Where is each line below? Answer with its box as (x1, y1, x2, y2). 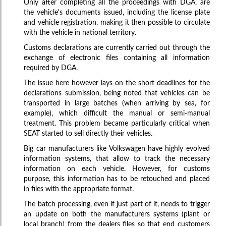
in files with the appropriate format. (24, 185, 134, 193)
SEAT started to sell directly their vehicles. (24, 130, 153, 137)
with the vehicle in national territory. (24, 29, 137, 36)
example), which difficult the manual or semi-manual (24, 109, 210, 117)
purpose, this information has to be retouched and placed (24, 175, 210, 183)
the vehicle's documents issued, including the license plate (24, 9, 210, 16)
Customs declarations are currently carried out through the (24, 44, 210, 51)
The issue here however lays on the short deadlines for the (24, 79, 210, 87)
